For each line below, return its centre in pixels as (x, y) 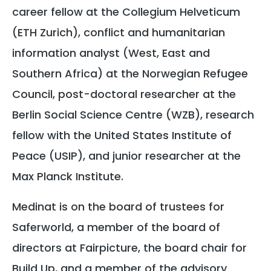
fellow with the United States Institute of (122, 135)
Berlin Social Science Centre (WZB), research (133, 114)
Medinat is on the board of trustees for (118, 206)
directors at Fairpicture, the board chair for (129, 247)
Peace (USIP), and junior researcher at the (126, 155)
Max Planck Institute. (68, 176)
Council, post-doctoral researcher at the (124, 94)
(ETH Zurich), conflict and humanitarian (119, 32)
